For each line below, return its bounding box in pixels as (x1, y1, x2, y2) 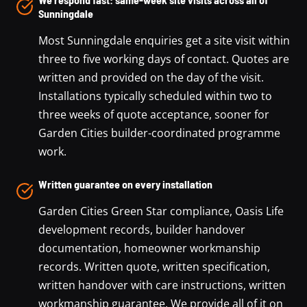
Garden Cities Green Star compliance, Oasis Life (38, 203, 284, 219)
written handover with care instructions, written (38, 277, 286, 293)
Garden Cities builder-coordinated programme (38, 125, 280, 140)
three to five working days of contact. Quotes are (38, 51, 289, 66)
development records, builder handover (38, 221, 245, 237)
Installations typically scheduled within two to (38, 88, 272, 103)
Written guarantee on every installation (38, 177, 212, 191)
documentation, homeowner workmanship (38, 240, 260, 256)
